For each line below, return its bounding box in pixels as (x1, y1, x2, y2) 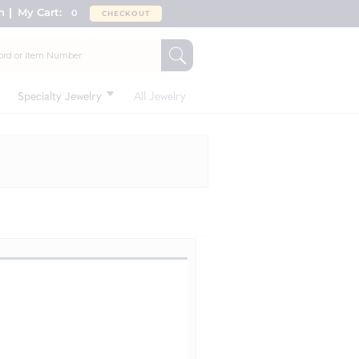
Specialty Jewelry (18, 87, 102, 103)
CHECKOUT (101, 9, 151, 18)
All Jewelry (134, 87, 186, 103)
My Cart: (18, 6, 71, 18)
